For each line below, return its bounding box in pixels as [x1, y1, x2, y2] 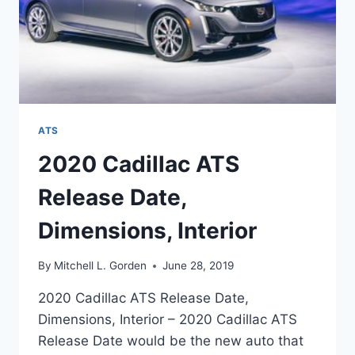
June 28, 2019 [162, 259, 235, 273]
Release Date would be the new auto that [38, 333, 303, 349]
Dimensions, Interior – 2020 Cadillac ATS [38, 311, 297, 328]
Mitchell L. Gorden [54, 259, 147, 273]
